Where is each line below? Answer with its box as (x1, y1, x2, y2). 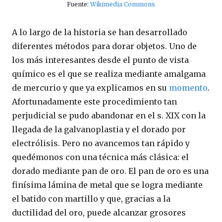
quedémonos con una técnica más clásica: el (12, 152, 189, 162)
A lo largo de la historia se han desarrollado (12, 27, 187, 37)
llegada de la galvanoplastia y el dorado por (12, 124, 186, 134)
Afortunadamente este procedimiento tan (12, 96, 177, 107)
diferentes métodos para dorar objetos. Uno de (12, 41, 197, 51)
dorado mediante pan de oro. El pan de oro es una (12, 166, 209, 176)
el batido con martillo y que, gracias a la (12, 193, 170, 204)
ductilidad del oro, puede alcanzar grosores (12, 207, 186, 218)
